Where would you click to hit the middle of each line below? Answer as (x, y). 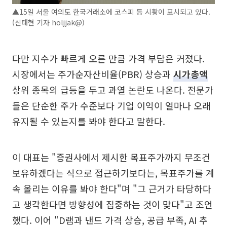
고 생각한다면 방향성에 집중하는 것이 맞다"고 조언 (112, 204)
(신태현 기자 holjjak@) (48, 22)
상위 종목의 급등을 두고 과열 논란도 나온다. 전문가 (113, 89)
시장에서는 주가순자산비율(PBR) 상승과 (93, 74)
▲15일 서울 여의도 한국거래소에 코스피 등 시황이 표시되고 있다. (111, 11)
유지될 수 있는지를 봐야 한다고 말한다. (89, 121)
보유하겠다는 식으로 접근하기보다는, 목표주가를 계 (113, 173)
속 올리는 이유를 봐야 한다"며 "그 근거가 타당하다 (112, 188)
